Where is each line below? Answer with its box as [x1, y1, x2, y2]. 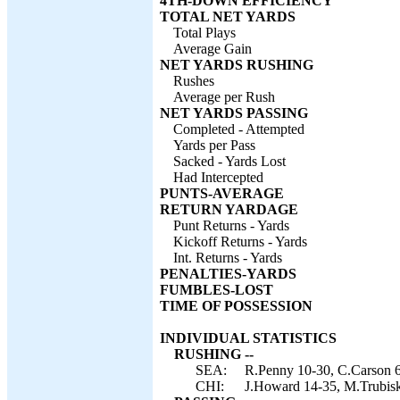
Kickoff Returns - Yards [173, 234, 307, 249]
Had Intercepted [173, 170, 263, 185]
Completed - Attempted [173, 121, 304, 137]
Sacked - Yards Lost [173, 154, 286, 169]
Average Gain [173, 41, 252, 56]
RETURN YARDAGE [160, 202, 298, 217]
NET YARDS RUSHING [160, 57, 313, 72]
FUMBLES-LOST [160, 282, 273, 297]
